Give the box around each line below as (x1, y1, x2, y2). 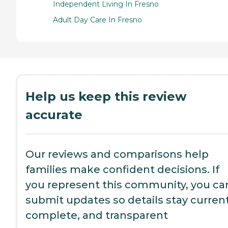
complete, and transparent (25, 209, 168, 222)
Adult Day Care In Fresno (53, 15, 142, 25)
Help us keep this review (25, 89, 186, 104)
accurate (25, 107, 82, 123)
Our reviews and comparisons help (25, 148, 209, 161)
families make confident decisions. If (25, 163, 219, 176)
